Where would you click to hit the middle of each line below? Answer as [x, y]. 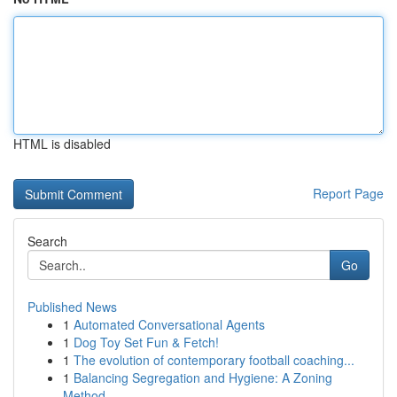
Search [47, 241]
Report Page [348, 193]
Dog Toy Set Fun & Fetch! [146, 342]
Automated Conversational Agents [169, 324]
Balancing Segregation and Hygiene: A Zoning [203, 378]
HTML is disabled [62, 144]
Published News [72, 307]
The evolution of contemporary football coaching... [214, 360]
